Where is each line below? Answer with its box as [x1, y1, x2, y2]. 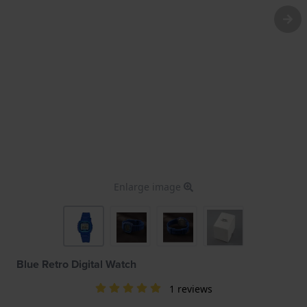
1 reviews [169, 282, 212, 295]
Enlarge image [114, 180, 184, 193]
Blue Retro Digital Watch [16, 256, 136, 272]
